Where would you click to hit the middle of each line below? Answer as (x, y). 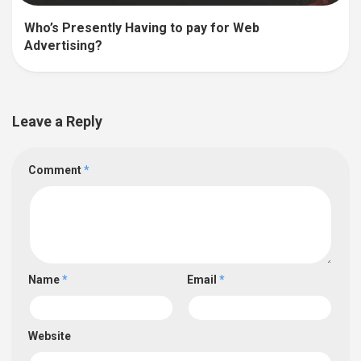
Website (50, 336)
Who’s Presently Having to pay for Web (142, 28)
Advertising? (63, 46)
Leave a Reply (57, 122)
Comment (56, 170)
